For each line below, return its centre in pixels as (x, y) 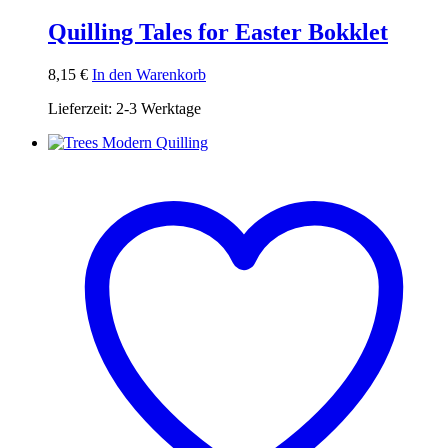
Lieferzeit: (82, 109)
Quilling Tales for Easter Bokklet (218, 32)
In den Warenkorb (149, 75)
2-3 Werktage (158, 109)
